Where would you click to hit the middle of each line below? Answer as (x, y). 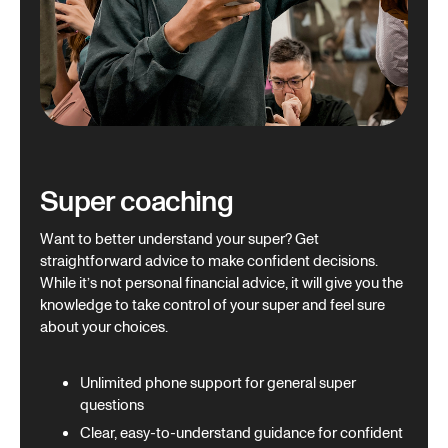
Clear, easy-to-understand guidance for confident (241, 434)
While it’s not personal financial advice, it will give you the (221, 284)
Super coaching (137, 202)
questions (113, 406)
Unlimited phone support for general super (218, 384)
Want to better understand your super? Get (179, 240)
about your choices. (105, 328)
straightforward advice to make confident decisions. (209, 262)
